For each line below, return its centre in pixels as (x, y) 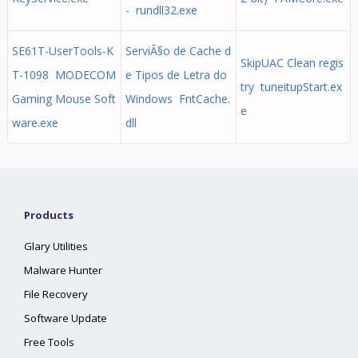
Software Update (66, 318)
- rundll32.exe (161, 10)
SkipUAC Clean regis (292, 63)
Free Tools (50, 342)
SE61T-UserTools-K (62, 51)
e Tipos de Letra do (176, 75)
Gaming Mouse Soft (64, 99)
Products (49, 215)
